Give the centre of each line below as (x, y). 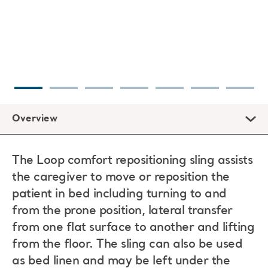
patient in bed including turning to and (119, 194)
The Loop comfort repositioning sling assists (132, 161)
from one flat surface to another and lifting (133, 228)
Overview (35, 119)
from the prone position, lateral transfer (122, 211)
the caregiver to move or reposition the (121, 178)
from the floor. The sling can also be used (127, 245)
